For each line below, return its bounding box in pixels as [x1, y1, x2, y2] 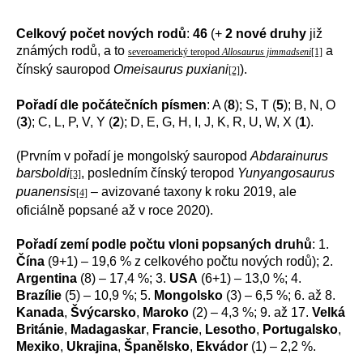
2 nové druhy [225, 27, 306, 41]
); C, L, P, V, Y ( [28, 115, 113, 129]
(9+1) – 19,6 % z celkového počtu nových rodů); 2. [45, 254, 333, 268]
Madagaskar [70, 322, 146, 336]
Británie [16, 322, 64, 336]
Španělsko [124, 340, 190, 353]
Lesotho [205, 322, 256, 336]
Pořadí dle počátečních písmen [16, 98, 207, 112]
